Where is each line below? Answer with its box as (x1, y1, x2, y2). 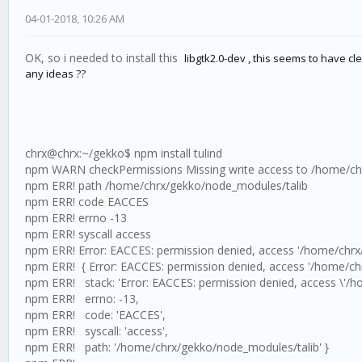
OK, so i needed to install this (25, 50, 184, 66)
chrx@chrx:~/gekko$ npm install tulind (25, 145, 222, 162)
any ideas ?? (25, 66, 86, 82)
